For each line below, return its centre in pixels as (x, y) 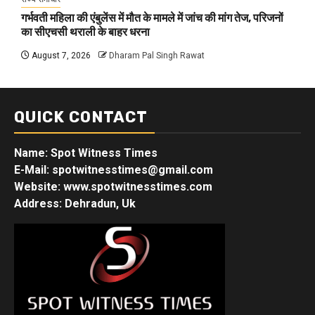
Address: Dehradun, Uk (75, 204)
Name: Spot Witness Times (86, 153)
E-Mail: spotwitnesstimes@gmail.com (114, 170)
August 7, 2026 (60, 56)
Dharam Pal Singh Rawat (157, 56)
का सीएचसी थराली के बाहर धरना (85, 32)
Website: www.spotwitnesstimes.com (113, 187)
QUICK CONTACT (81, 117)
